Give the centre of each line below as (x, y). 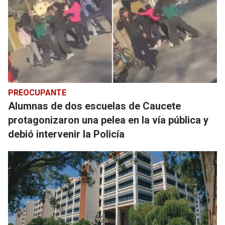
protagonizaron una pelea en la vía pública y (108, 120)
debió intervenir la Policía (66, 134)
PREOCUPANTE (37, 93)
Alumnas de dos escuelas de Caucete (94, 106)
